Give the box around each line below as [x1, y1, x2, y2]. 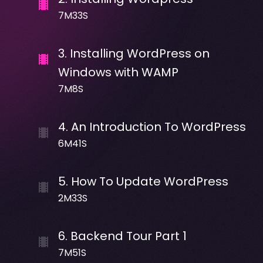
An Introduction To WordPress [70, 118, 246, 135]
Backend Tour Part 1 [70, 227, 187, 244]
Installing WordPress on [69, 45, 210, 62]
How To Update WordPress [70, 173, 228, 190]
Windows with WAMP [58, 63, 178, 80]
